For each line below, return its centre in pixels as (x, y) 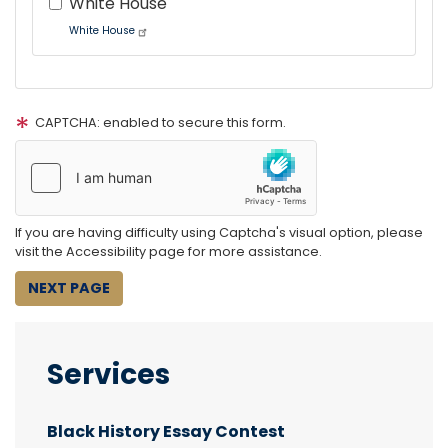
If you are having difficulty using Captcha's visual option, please (219, 233)
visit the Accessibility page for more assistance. (168, 252)
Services (108, 374)
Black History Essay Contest (166, 431)
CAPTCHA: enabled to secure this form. (160, 123)
